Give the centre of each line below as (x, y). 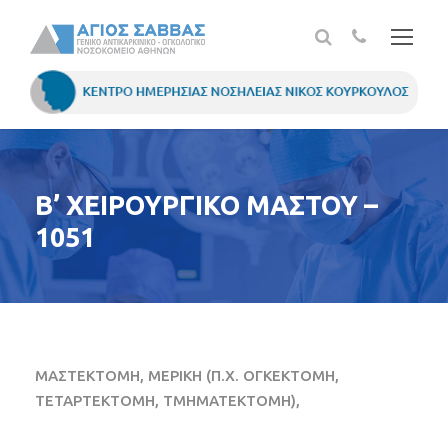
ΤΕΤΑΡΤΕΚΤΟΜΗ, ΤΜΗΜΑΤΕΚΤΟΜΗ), (167, 401)
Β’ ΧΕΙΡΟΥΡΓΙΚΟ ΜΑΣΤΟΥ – (206, 205)
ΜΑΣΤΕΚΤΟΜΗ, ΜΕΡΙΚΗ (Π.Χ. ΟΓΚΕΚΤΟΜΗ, (187, 376)
